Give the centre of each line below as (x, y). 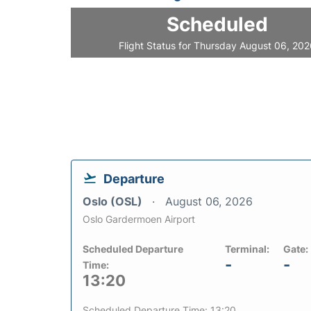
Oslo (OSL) (114, 201)
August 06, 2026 (209, 201)
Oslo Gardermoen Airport (139, 219)
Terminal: (247, 249)
